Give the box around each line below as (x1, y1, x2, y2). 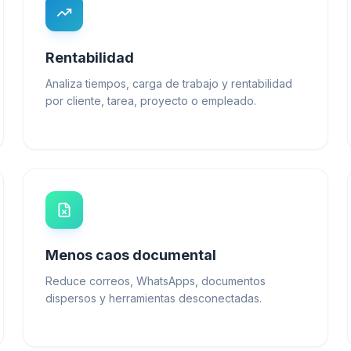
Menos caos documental (45, 246, 217, 263)
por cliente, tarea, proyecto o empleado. (45, 93, 257, 107)
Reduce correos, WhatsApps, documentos (45, 273, 266, 288)
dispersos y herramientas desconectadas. (45, 291, 262, 305)
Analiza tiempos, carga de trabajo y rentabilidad (45, 76, 293, 90)
